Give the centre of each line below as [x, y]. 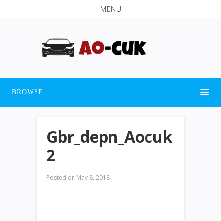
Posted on [61, 177]
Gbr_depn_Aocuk [109, 136]
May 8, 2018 [92, 177]
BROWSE [28, 92]
